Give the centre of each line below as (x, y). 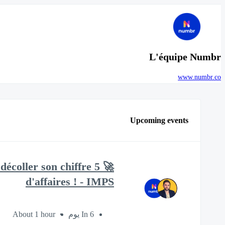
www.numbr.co (199, 77)
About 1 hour (34, 214)
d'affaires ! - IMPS (70, 182)
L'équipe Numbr (185, 57)
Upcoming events (159, 120)
